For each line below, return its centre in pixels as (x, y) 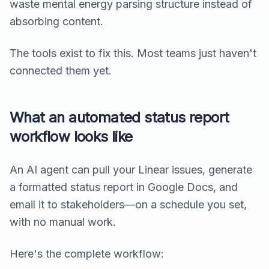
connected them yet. (61, 71)
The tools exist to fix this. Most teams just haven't (133, 53)
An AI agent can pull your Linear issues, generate (131, 170)
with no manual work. (63, 222)
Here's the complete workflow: (87, 254)
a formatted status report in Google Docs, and (124, 187)
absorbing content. (56, 22)
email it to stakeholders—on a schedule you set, (128, 205)
